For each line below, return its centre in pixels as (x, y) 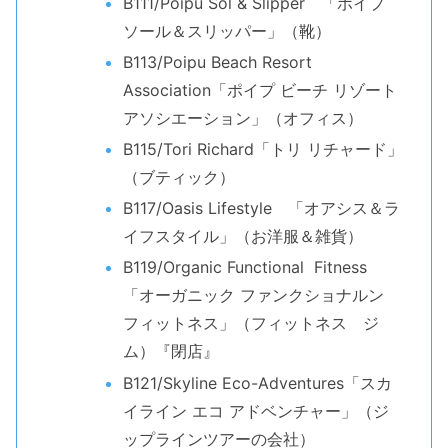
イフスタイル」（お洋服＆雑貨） (242, 236)
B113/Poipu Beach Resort (217, 61)
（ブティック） (178, 177)
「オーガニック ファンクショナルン (253, 295)
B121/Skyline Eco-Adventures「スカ (257, 382)
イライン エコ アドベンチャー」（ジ (255, 410)
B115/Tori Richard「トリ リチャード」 (262, 149)
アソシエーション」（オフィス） (242, 117)
